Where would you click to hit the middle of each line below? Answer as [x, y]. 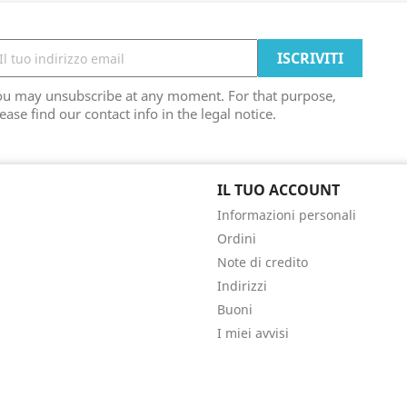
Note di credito [263, 262]
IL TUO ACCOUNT [278, 190]
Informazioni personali [287, 215]
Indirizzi [242, 286]
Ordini [237, 238]
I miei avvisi [253, 333]
